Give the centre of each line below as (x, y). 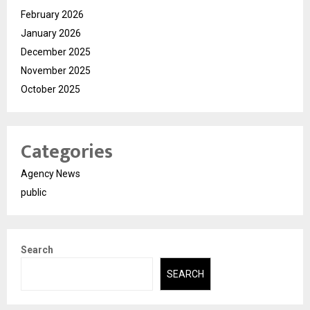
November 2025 (56, 70)
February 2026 (52, 14)
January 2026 (51, 33)
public (34, 192)
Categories (67, 152)
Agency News (51, 173)
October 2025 (51, 89)
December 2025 (56, 52)
